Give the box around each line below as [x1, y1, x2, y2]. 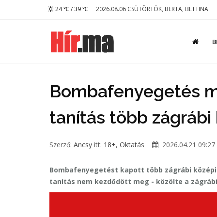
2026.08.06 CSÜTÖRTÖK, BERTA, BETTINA [96, 5, 208, 13]
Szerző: [49, 140, 74, 149]
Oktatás [120, 140, 144, 149]
